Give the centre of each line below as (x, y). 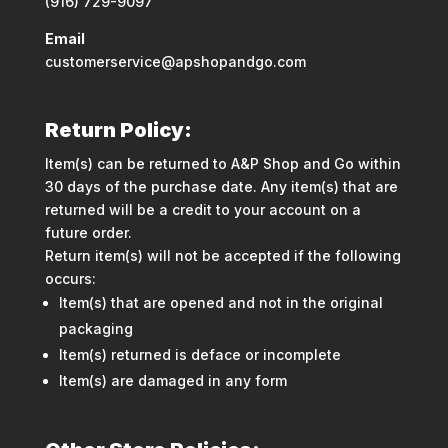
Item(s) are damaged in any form (172, 380)
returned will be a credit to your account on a (202, 209)
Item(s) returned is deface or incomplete (199, 354)
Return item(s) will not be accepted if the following (222, 255)
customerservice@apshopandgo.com (175, 61)
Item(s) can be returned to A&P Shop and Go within (222, 163)
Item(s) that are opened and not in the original (220, 302)
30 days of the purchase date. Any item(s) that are (221, 186)
